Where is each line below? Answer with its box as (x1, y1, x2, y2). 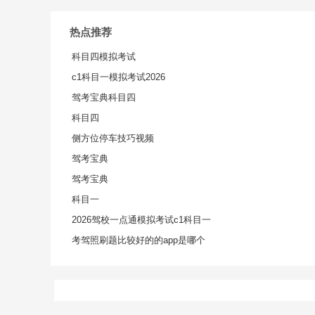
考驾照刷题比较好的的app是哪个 (72, 235, 205, 245)
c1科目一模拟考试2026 (72, 72, 165, 82)
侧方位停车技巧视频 (72, 133, 154, 143)
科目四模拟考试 (72, 51, 136, 62)
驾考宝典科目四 (72, 92, 136, 103)
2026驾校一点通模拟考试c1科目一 (72, 214, 211, 225)
